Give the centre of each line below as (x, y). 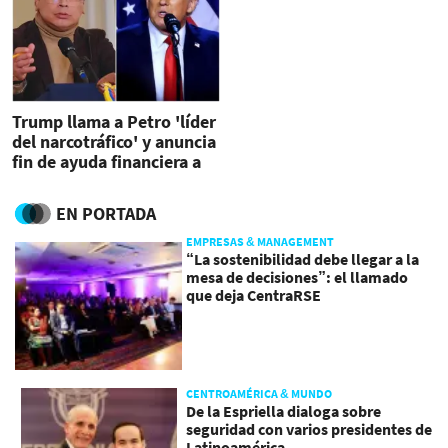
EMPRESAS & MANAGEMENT (260, 242)
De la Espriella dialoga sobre (284, 411)
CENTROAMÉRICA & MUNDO (259, 394)
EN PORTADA (106, 214)
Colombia (49, 181)
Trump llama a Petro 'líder (114, 121)
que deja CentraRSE (254, 295)
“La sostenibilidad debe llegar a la (303, 259)
